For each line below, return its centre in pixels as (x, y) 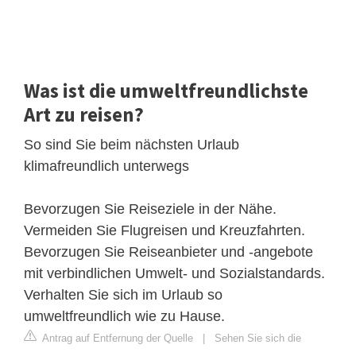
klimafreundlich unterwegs (106, 166)
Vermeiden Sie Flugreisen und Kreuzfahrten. (164, 230)
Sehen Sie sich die (258, 338)
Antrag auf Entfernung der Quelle (116, 338)
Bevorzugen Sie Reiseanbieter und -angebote (168, 252)
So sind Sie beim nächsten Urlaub (132, 144)
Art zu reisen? (84, 114)
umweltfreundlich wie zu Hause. (124, 316)
